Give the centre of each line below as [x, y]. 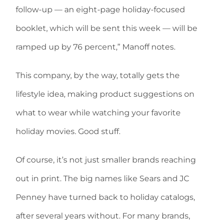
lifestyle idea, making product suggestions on [105, 94]
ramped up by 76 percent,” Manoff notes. [96, 47]
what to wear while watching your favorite [98, 113]
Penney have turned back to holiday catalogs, [105, 197]
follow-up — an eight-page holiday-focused [100, 10]
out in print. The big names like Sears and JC [102, 179]
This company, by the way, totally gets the [98, 75]
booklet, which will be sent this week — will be [107, 28]
